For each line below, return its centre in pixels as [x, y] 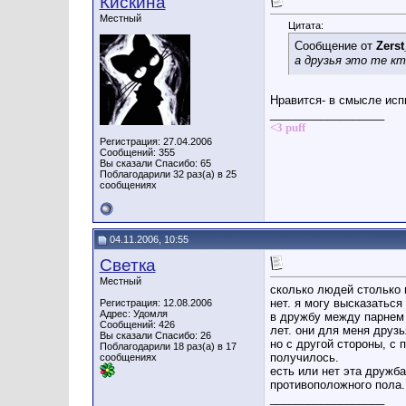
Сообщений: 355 [137, 152]
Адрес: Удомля [133, 314]
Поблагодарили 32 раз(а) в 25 [168, 174]
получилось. [304, 358]
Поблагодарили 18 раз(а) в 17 [168, 346]
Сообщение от [335, 46]
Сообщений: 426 [137, 324]
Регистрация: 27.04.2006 [155, 141]
